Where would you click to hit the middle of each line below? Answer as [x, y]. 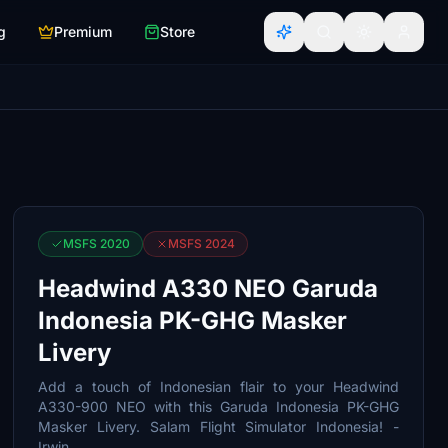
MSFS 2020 [97, 243]
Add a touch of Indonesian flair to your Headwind [218, 386]
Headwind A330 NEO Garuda [208, 288]
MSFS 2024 [202, 243]
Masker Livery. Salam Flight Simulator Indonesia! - [218, 426]
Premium [83, 31]
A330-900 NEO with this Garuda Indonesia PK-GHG [218, 406]
